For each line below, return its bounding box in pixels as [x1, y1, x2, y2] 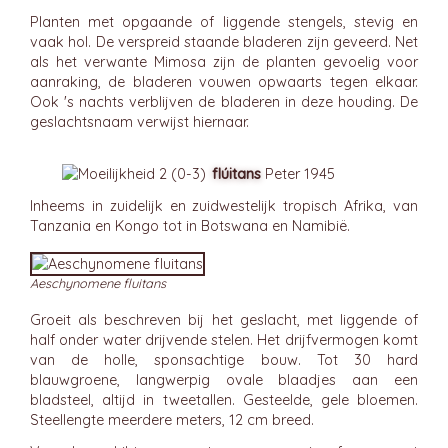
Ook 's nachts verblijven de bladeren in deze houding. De [30, 93, 418, 111]
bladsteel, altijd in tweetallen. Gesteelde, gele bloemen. [30, 391, 418, 409]
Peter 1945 [261, 165, 335, 183]
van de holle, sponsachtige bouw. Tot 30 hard [30, 351, 418, 369]
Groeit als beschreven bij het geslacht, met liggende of [30, 311, 418, 329]
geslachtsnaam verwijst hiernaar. [30, 113, 249, 131]
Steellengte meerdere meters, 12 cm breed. [30, 411, 314, 429]
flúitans [212, 165, 261, 183]
